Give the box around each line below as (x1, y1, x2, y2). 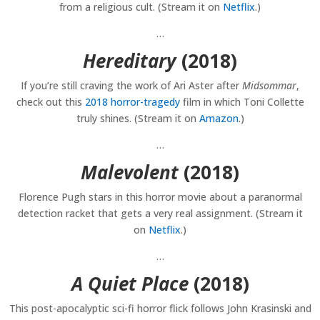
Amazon (199, 111, 239, 126)
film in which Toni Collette (179, 95, 304, 109)
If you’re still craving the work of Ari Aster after (21, 79, 242, 93)
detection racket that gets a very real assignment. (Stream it (17, 206, 303, 221)
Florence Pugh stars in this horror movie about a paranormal (18, 190, 302, 204)
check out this (16, 95, 85, 109)
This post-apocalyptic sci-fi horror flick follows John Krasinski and (9, 301, 311, 316)
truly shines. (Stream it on (76, 111, 199, 126)
